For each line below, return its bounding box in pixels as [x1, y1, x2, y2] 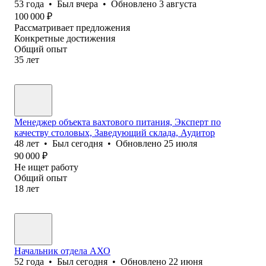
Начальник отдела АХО [14, 245, 110, 256]
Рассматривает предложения [14, 22, 130, 33]
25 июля [164, 138, 197, 148]
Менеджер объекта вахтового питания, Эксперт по [14, 116, 221, 127]
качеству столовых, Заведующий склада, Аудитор [14, 127, 215, 138]
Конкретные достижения [14, 33, 115, 43]
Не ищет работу [14, 161, 78, 172]
